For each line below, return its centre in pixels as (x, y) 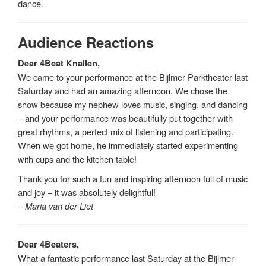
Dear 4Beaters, (48, 244)
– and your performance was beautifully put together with (125, 118)
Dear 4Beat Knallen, (59, 63)
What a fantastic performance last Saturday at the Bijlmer (126, 258)
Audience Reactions (86, 42)
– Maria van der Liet (56, 205)
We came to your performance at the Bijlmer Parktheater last (133, 77)
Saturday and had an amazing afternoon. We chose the (123, 90)
